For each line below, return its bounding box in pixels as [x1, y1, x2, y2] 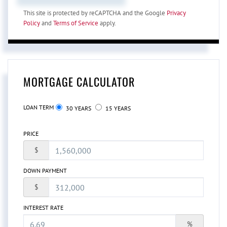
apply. [98, 19, 116, 28]
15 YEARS [104, 104, 131, 112]
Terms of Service [53, 19, 98, 28]
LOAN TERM [23, 103, 54, 111]
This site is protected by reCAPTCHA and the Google [23, 9, 167, 18]
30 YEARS [64, 104, 91, 112]
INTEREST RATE [23, 204, 63, 212]
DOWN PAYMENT [23, 167, 67, 175]
